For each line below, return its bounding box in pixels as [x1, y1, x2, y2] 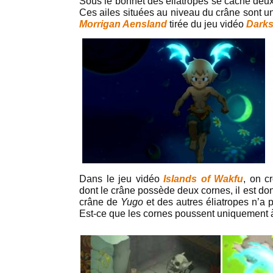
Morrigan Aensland [79, 19, 167, 29]
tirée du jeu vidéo [167, 19, 246, 29]
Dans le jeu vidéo [79, 174, 164, 184]
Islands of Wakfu [163, 174, 244, 184]
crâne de [79, 197, 121, 207]
